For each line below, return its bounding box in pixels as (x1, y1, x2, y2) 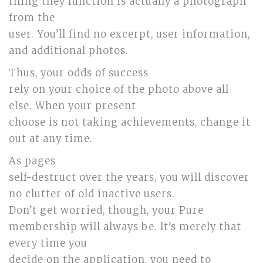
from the (9, 12, 55, 24)
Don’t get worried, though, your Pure (9, 204, 204, 217)
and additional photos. (9, 45, 129, 57)
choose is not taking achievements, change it (9, 116, 251, 129)
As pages (9, 155, 56, 167)
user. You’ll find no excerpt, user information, (9, 28, 250, 41)
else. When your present (9, 100, 136, 112)
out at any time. (9, 133, 93, 145)
